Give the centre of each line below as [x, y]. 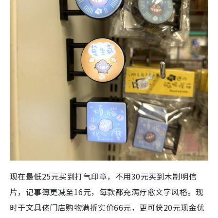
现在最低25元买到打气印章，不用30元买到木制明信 [103, 176]
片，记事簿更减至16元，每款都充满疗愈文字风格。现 [107, 192]
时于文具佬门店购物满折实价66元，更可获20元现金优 [107, 208]
